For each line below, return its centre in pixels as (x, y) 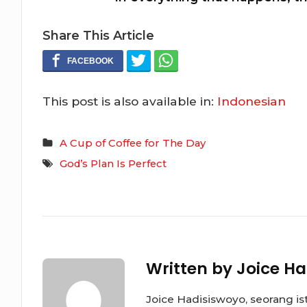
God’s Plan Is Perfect (113, 163)
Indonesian (252, 101)
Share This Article (99, 35)
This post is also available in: (130, 101)
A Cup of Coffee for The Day (133, 143)
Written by (191, 269)
